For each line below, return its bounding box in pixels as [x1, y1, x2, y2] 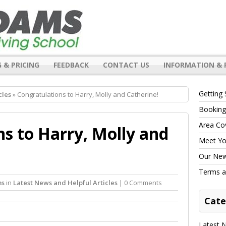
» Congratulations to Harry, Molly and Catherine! [11, 89, 158, 99]
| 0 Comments [118, 178, 162, 187]
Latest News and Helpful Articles [13, 178, 118, 187]
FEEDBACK [53, 60, 89, 70]
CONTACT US [103, 60, 149, 70]
